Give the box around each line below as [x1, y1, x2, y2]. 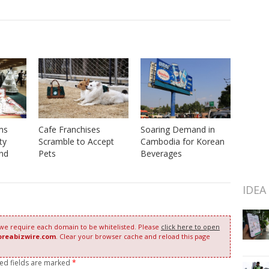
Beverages [140, 147, 182, 159]
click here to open [161, 222, 220, 231]
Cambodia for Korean [140, 135, 225, 147]
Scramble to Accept [38, 136, 114, 148]
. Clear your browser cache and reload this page [56, 231, 210, 241]
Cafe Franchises [38, 124, 100, 136]
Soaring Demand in [140, 123, 215, 135]
